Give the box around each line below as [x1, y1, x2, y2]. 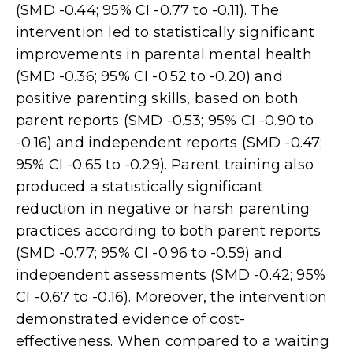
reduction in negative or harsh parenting [16, 200, 310, 218]
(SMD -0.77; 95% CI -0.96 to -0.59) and [16, 244, 282, 262]
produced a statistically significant [16, 178, 264, 196]
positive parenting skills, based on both [16, 90, 299, 108]
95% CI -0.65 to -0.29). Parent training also [16, 156, 314, 174]
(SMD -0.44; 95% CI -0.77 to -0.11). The [16, 2, 280, 20]
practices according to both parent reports [16, 222, 321, 240]
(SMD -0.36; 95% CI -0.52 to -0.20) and [16, 68, 283, 86]
